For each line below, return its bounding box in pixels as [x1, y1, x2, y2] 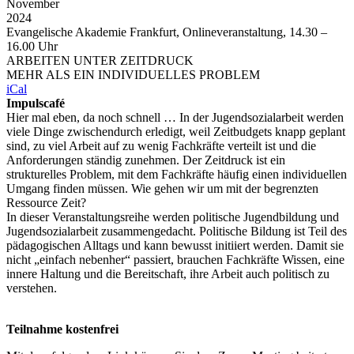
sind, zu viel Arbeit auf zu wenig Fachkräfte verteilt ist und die [6, 139, 316, 153]
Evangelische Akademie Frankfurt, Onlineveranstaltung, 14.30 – [6, 25, 327, 39]
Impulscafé [6, 96, 65, 110]
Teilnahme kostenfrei [6, 322, 119, 336]
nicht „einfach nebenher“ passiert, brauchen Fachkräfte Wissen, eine [6, 253, 345, 266]
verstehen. [6, 281, 57, 295]
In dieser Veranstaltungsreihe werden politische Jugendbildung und [6, 210, 339, 224]
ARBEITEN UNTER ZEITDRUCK [6, 54, 194, 67]
